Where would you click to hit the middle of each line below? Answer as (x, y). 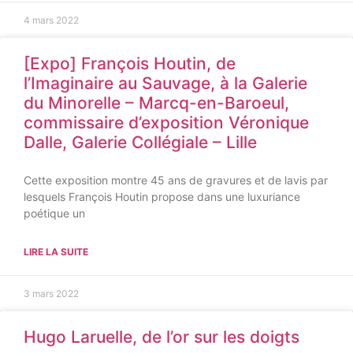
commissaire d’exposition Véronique (166, 123)
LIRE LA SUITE (56, 252)
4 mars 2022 (51, 20)
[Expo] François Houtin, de (130, 63)
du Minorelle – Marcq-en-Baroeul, (156, 103)
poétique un (54, 213)
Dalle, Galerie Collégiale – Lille (140, 142)
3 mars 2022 (51, 294)
